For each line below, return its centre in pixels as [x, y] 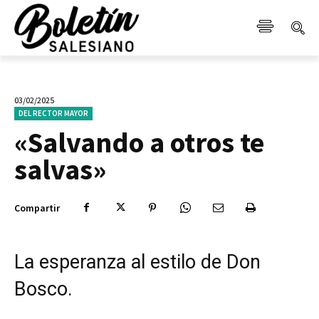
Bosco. [43, 289]
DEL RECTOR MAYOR [53, 113]
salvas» [60, 169]
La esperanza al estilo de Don [137, 262]
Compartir [37, 208]
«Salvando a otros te [139, 142]
